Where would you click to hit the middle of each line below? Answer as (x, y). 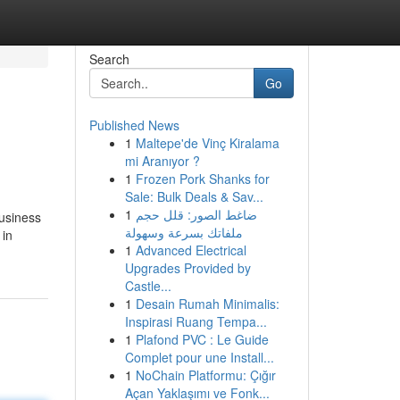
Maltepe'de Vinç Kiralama (207, 143)
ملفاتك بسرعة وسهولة (183, 232)
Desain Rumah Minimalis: (207, 304)
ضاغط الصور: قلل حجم (196, 214)
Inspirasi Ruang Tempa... (196, 321)
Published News (134, 125)
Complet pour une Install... (199, 357)
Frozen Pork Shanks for (202, 179)
